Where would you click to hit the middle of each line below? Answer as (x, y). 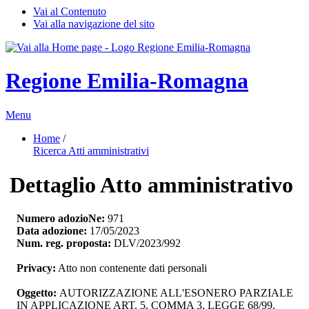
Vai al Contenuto (70, 11)
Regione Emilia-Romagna (127, 81)
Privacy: (36, 268)
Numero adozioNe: (61, 219)
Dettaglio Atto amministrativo (151, 185)
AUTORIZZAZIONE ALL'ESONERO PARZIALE (176, 293)
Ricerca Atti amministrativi (91, 150)
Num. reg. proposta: (64, 243)
